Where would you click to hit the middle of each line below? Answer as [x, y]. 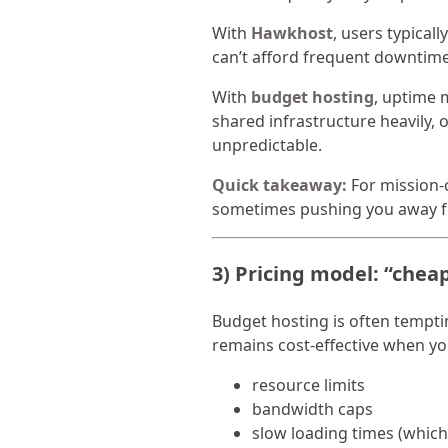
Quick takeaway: [279, 185]
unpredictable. [267, 145]
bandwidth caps [312, 409]
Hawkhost [292, 33]
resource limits [308, 385]
